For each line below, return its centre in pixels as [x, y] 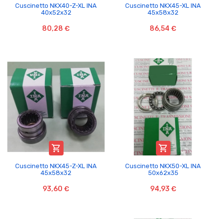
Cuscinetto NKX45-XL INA [163, 5]
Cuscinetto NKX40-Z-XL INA [56, 5]
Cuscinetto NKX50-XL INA [163, 166]
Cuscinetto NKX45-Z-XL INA [56, 166]
